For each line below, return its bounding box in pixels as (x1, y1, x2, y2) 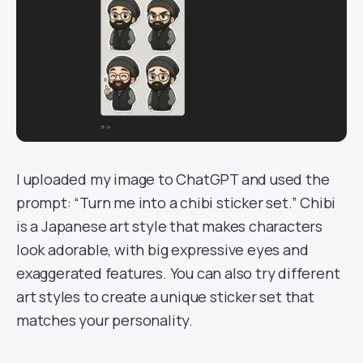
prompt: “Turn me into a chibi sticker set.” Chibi (16, 193, 336, 212)
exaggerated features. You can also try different (16, 263, 340, 283)
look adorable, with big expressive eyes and (16, 240, 309, 259)
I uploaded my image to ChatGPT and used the (16, 169, 330, 189)
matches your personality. (16, 310, 194, 330)
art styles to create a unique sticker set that (16, 287, 314, 306)
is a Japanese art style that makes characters (16, 216, 322, 236)
